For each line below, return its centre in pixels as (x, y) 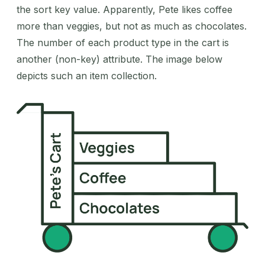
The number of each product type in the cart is (123, 42)
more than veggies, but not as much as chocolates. (132, 26)
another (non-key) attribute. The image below (119, 59)
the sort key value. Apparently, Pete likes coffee (125, 9)
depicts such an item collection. (87, 75)
